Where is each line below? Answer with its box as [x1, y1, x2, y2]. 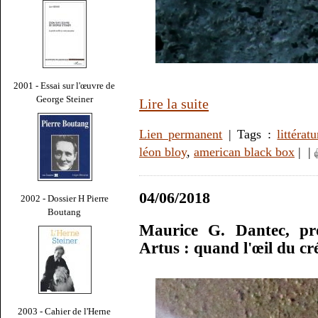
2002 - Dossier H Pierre [21, 192, 109, 204]
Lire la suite [139, 96, 209, 112]
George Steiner [36, 93, 93, 104]
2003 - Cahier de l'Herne [18, 305, 111, 317]
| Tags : [222, 127, 278, 142]
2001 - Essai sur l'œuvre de [13, 79, 116, 91]
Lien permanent [139, 127, 223, 142]
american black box [194, 145, 295, 160]
